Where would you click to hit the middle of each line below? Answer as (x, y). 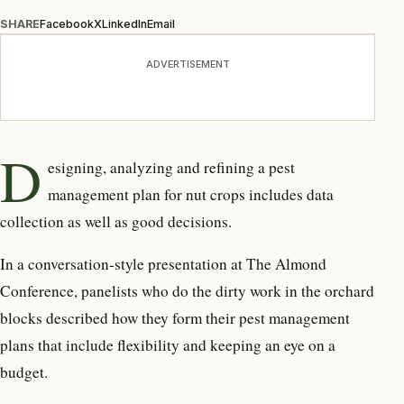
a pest (277, 167)
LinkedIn (124, 23)
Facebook (67, 23)
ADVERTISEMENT (188, 64)
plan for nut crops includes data (232, 194)
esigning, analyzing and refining (151, 167)
